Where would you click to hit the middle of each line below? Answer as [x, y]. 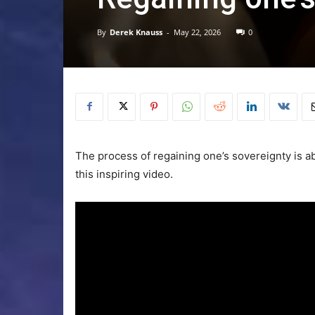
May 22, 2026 [197, 32]
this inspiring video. [124, 174]
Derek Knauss [136, 32]
